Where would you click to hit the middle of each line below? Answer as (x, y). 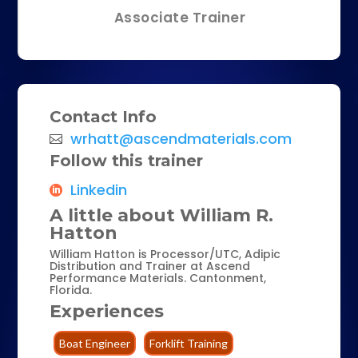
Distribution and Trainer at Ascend (150, 266)
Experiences (107, 312)
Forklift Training (189, 343)
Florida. (71, 290)
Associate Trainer (180, 17)
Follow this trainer (127, 161)
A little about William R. (162, 216)
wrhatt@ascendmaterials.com (181, 139)
